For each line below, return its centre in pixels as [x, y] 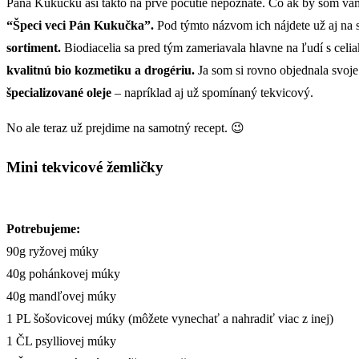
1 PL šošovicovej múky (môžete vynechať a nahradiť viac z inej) [170, 318]
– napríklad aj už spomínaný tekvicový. [212, 92]
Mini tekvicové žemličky [85, 167]
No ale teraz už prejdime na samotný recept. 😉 [125, 127]
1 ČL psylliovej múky [61, 341]
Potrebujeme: [43, 228]
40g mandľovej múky [61, 296]
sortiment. [34, 47]
